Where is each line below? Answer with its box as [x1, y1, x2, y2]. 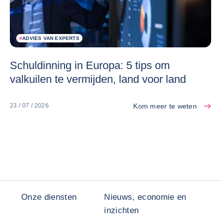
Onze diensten [21, 192, 77, 202]
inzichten [104, 205, 139, 215]
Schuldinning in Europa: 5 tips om [10, 59, 170, 72]
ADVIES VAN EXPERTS [22, 35, 79, 41]
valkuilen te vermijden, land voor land [10, 73, 186, 85]
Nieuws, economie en [104, 192, 186, 202]
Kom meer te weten [133, 102, 197, 110]
